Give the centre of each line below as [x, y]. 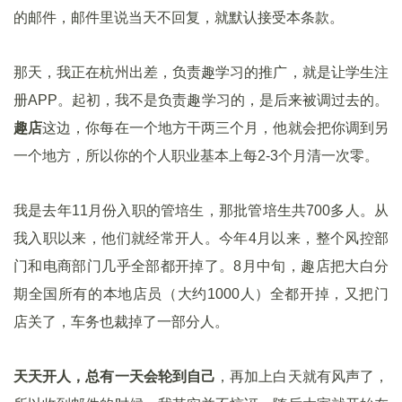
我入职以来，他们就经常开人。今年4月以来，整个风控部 [201, 238]
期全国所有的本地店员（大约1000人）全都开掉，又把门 [201, 294]
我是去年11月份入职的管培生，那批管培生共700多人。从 [201, 210]
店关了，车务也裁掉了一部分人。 [121, 322]
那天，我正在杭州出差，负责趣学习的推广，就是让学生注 [201, 72]
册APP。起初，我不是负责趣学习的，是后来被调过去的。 [201, 100]
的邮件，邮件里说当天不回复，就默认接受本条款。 [179, 17]
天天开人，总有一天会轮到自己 [115, 376]
